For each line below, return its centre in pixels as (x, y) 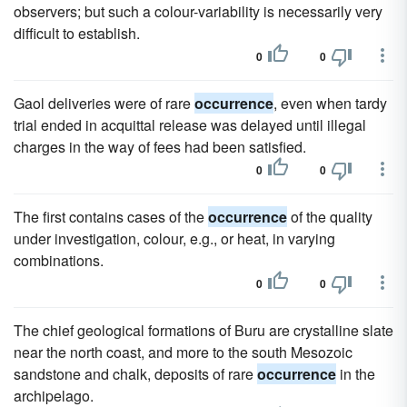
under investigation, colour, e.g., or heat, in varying (174, 238)
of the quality (330, 217)
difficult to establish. (77, 33)
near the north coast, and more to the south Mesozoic (183, 352)
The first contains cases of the (111, 217)
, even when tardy (330, 103)
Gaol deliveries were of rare (104, 103)
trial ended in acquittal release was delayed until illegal (190, 125)
